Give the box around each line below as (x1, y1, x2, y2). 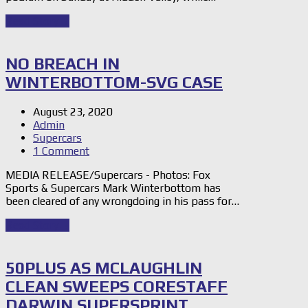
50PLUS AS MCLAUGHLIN (5, 258, 202, 277)
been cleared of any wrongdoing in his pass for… (5, 194, 239, 208)
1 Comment (33, 144, 89, 157)
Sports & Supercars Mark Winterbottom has (5, 181, 221, 195)
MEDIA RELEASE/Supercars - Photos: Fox (5, 168, 210, 181)
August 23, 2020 (33, 104, 113, 118)
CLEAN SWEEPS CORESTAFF (5, 276, 228, 296)
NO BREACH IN (5, 54, 120, 73)
